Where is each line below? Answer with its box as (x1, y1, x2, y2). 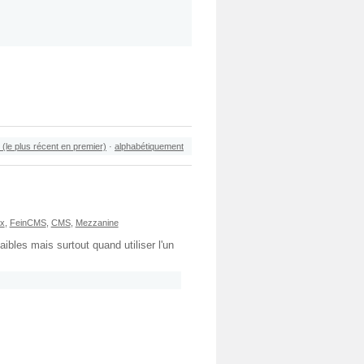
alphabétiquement (115, 141, 184, 151)
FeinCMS (9, 217, 46, 227)
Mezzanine (75, 217, 119, 227)
